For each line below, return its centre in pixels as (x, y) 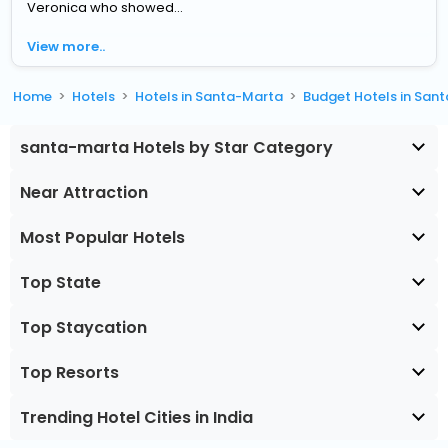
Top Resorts (69, 372)
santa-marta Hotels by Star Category (176, 147)
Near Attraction (84, 192)
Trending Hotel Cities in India (136, 417)
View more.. (66, 46)
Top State (60, 282)
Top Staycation (83, 327)
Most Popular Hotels (102, 237)
